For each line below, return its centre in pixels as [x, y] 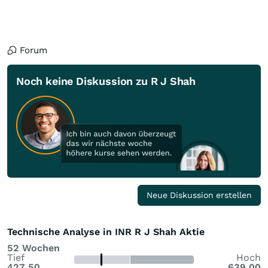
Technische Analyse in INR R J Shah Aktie [106, 232]
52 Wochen [33, 248]
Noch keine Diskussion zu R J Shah [106, 81]
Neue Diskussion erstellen [199, 195]
